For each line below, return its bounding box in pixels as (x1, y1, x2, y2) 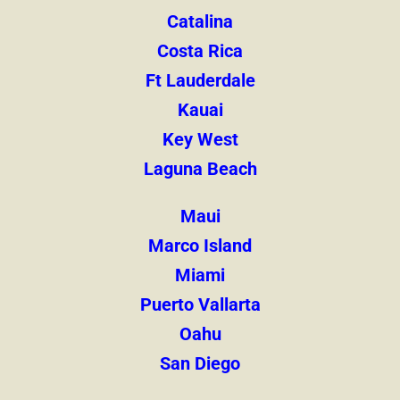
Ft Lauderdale (145, 70, 255, 92)
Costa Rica (157, 40, 243, 62)
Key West (162, 129, 238, 151)
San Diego (160, 353, 240, 375)
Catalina (167, 11, 233, 33)
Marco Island (148, 235, 252, 257)
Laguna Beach (143, 158, 257, 180)
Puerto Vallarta (139, 294, 261, 316)
